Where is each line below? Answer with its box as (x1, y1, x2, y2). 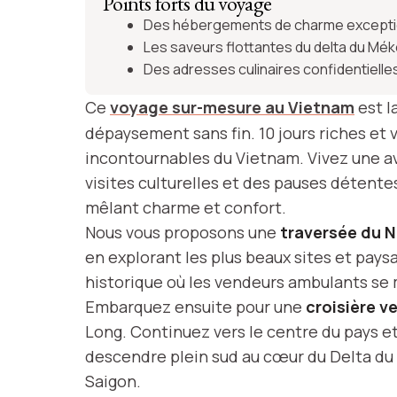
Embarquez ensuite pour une (85, 296, 306, 317)
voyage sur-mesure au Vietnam (110, 97, 354, 118)
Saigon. (85, 370, 144, 392)
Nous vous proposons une (85, 222, 280, 243)
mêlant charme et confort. (85, 197, 286, 218)
